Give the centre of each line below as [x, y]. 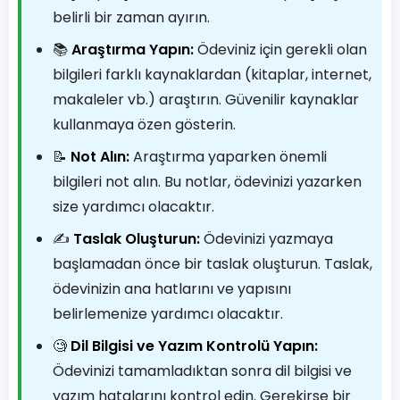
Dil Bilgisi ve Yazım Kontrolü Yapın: [194, 346]
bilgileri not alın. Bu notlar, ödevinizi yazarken [207, 182]
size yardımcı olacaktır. [133, 207]
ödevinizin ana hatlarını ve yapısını [172, 289]
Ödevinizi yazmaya [267, 239]
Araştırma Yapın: [133, 50]
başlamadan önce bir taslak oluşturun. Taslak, [212, 264]
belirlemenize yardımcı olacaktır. [168, 314]
